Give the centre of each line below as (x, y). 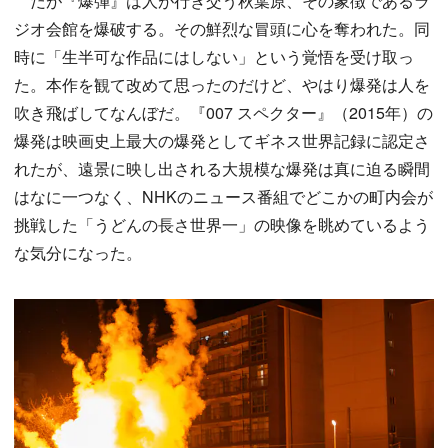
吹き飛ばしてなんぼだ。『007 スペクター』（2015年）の (223, 113)
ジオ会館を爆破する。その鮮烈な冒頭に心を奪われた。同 (222, 29)
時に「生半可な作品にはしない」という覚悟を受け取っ (214, 57)
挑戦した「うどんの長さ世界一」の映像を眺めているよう (222, 225)
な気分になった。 (78, 253)
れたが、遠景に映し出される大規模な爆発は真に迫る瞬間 (222, 169)
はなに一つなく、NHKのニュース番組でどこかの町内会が (223, 197)
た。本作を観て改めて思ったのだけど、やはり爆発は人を (222, 85)
